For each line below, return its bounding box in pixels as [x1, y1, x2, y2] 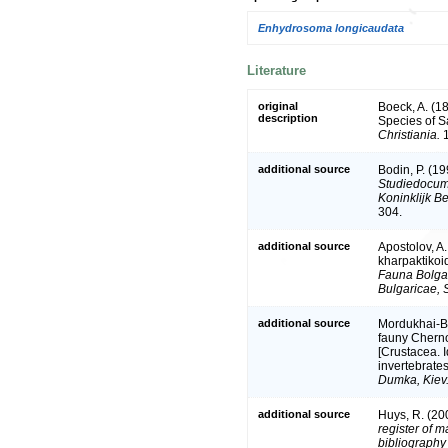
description [258, 111, 318, 124]
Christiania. [378, 127, 440, 142]
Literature [247, 63, 306, 79]
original [258, 99, 298, 112]
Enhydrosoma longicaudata [258, 21, 404, 34]
